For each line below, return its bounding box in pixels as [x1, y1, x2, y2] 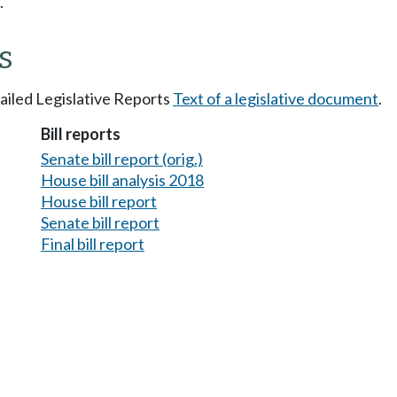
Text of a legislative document [173, 89, 378, 109]
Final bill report [41, 233, 144, 253]
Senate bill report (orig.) [41, 148, 203, 168]
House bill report [41, 191, 157, 211]
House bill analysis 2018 [41, 169, 204, 190]
